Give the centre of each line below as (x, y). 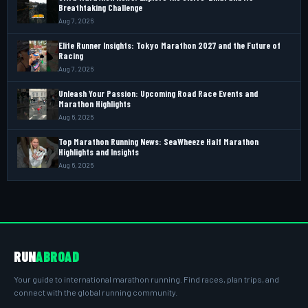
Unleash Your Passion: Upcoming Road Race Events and (158, 93)
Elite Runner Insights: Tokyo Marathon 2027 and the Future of (169, 45)
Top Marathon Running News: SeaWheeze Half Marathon (158, 141)
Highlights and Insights (99, 152)
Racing (71, 55)
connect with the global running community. (96, 292)
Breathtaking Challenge (100, 7)
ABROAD (57, 256)
